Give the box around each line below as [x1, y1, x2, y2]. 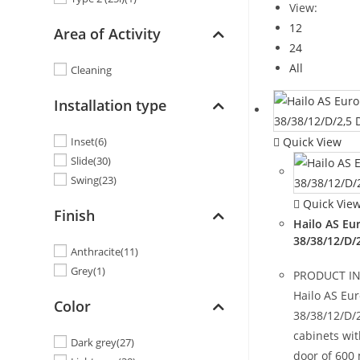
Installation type [54, 96, 167, 116]
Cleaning [71, 63, 112, 78]
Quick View [280, 134, 342, 149]
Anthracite [71, 244, 121, 260]
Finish [54, 206, 96, 226]
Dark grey [71, 335, 117, 350]
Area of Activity [54, 24, 162, 44]
